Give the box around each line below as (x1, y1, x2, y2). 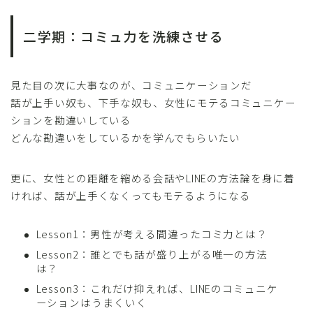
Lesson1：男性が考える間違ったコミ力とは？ (36, 226, 268, 241)
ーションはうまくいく (36, 294, 147, 310)
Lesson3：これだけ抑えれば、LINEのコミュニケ (36, 280, 278, 296)
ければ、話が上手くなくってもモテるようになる (10, 187, 251, 203)
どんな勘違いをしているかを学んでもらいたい (10, 129, 240, 145)
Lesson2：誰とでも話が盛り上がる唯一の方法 (36, 246, 268, 261)
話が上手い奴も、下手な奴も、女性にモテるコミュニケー (10, 94, 296, 110)
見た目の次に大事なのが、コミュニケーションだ (10, 77, 252, 92)
